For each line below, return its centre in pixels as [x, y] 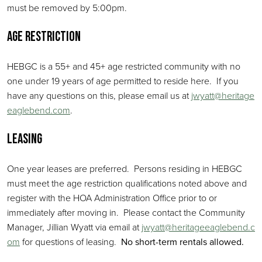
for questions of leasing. [70, 242]
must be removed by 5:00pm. [67, 8]
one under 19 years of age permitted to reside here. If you [123, 81]
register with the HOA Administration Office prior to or [112, 198]
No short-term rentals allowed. [182, 242]
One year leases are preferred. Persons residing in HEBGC [125, 168]
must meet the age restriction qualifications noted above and [127, 183]
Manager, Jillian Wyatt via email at [74, 227]
